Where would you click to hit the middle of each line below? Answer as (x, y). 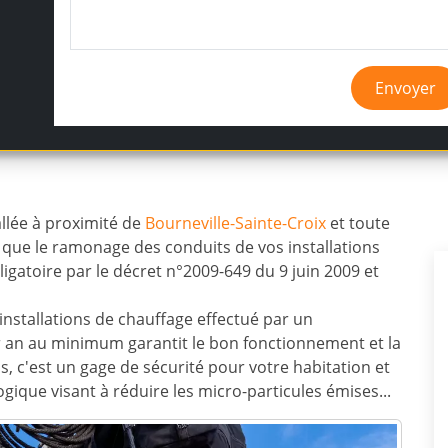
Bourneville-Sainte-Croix (235, 223)
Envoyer (406, 88)
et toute (358, 223)
